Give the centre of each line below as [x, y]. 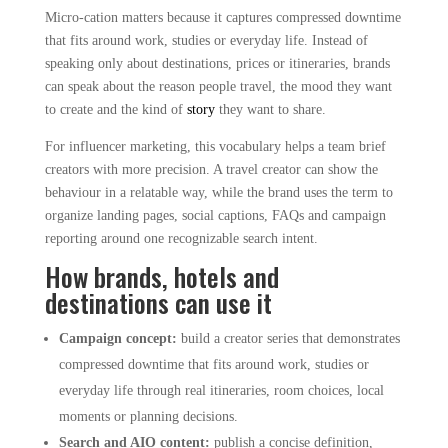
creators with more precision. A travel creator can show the [211, 169]
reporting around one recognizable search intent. [181, 238]
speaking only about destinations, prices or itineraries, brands [217, 63]
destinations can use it [158, 302]
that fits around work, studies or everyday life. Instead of [206, 40]
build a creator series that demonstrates [288, 338]
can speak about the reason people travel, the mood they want [218, 86]
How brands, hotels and [161, 276]
